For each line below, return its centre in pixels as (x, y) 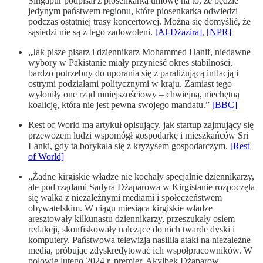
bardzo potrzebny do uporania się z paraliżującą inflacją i (133, 73)
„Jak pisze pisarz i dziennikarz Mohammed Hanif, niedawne (139, 52)
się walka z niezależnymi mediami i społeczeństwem (125, 197)
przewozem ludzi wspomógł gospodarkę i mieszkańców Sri (138, 135)
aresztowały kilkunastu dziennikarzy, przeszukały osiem (131, 218)
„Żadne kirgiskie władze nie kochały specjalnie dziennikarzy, (141, 176)
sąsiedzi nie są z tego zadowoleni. (92, 32)
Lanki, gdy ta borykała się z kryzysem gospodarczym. (129, 146)
